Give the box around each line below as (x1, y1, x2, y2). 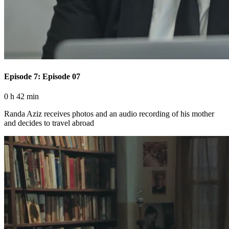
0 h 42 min (4, 92, 39, 101)
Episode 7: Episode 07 (4, 72, 80, 81)
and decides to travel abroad (4, 119, 94, 128)
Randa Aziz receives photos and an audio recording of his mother (4, 109, 214, 119)
